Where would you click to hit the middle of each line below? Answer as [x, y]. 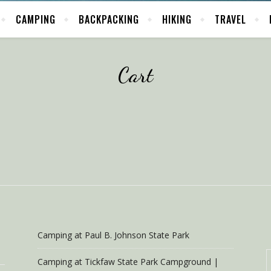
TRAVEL [230, 19]
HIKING [177, 19]
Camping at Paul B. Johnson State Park [113, 235]
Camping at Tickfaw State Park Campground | [128, 262]
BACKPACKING [109, 19]
